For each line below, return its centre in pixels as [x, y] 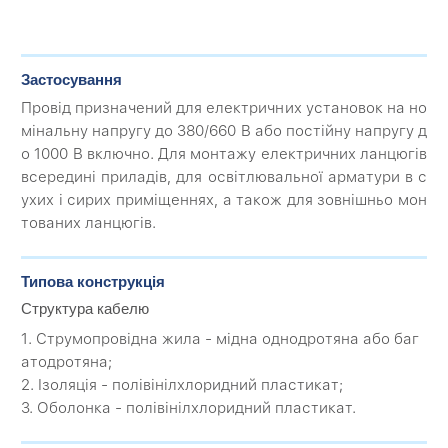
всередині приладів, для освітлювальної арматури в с [224, 177]
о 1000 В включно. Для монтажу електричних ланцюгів [224, 154]
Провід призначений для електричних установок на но [224, 108]
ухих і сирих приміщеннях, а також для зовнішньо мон [224, 200]
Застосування [72, 79]
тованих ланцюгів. [89, 223]
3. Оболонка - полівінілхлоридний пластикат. [189, 408]
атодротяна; [67, 362]
